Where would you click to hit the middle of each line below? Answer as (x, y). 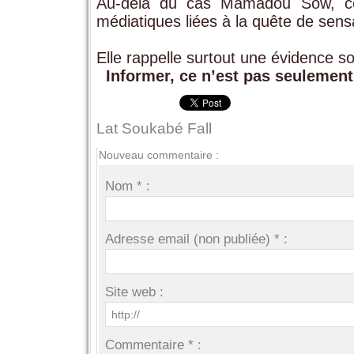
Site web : (135, 292)
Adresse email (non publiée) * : (197, 239)
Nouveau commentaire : (158, 154)
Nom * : (128, 186)
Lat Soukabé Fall (154, 128)
